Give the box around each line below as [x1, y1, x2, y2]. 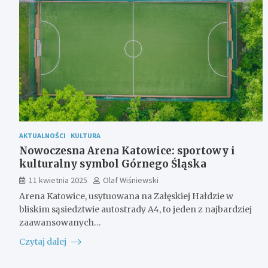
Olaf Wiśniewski [103, 174, 159, 185]
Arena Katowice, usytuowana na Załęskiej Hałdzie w [19, 190, 233, 202]
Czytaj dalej [19, 236, 68, 247]
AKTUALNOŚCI [19, 130, 66, 140]
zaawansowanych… [19, 217, 101, 228]
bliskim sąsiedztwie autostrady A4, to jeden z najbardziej [19, 203, 252, 215]
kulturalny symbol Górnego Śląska [19, 157, 206, 170]
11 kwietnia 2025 [29, 174, 87, 185]
